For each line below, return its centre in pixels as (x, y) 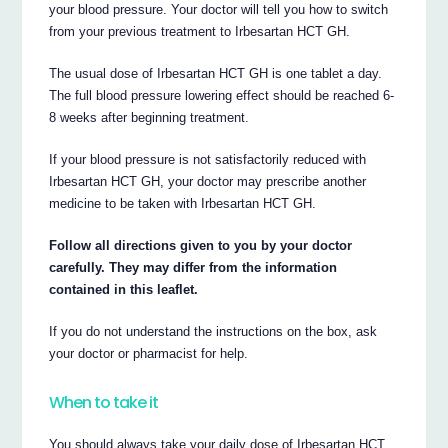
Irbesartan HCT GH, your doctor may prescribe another (208, 181)
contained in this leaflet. (124, 289)
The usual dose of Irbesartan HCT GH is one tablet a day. (216, 73)
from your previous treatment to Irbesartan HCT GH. (200, 31)
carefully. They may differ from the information (193, 267)
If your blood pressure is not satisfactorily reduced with (208, 159)
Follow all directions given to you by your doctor (201, 245)
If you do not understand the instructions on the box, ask (213, 331)
